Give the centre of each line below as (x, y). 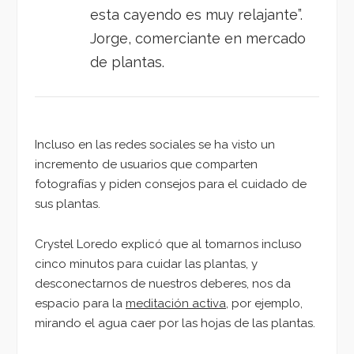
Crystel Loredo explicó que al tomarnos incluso (168, 244)
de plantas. (127, 62)
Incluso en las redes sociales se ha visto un (155, 144)
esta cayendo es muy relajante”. (196, 14)
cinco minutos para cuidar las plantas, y (146, 264)
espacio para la (80, 303)
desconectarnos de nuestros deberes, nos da (163, 283)
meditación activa (176, 303)
